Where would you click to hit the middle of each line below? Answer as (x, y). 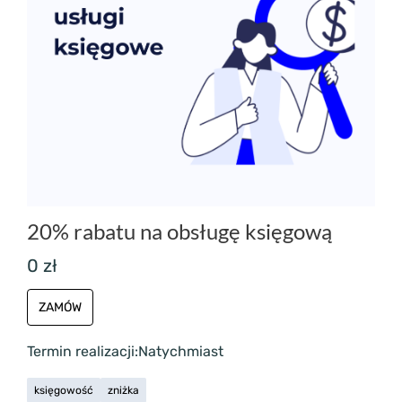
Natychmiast (181, 351)
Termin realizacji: (83, 351)
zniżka (123, 390)
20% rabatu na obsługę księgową (179, 231)
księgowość (64, 390)
